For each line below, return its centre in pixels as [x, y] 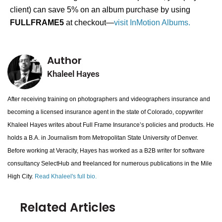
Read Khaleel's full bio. [66, 176]
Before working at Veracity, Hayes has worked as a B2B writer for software [106, 150]
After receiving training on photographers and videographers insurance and [109, 99]
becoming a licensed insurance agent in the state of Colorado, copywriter [105, 112]
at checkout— [89, 23]
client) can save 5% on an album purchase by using [100, 10]
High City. [21, 176]
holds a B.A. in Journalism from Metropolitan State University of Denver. [103, 138]
